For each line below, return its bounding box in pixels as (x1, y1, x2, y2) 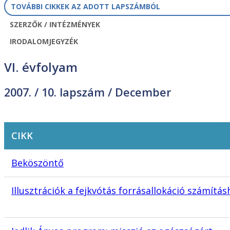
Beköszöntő (11, 157, 64, 169)
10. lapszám (42, 84, 105, 100)
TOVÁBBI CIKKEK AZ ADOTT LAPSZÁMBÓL (10, 2, 160, 12)
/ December (105, 84, 171, 100)
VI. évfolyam (4, 59, 78, 76)
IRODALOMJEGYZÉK (9, 36, 78, 47)
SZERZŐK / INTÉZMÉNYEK (9, 20, 100, 30)
